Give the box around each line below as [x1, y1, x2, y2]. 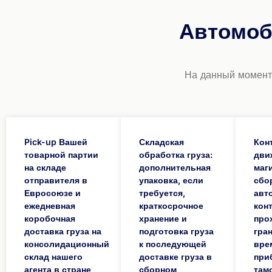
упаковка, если [139, 175, 204, 186]
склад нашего [24, 251, 83, 262]
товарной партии [24, 149, 98, 160]
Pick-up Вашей [24, 137, 87, 148]
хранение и [139, 213, 188, 224]
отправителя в [24, 175, 87, 186]
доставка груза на [24, 226, 101, 237]
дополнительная [139, 162, 211, 173]
